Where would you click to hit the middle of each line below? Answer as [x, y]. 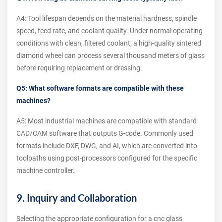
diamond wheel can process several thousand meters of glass [111, 56]
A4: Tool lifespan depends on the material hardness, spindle [107, 19]
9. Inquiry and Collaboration [77, 198]
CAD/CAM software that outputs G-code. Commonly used [105, 134]
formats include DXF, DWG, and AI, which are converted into [107, 146]
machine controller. [46, 171]
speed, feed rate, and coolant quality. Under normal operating [110, 31]
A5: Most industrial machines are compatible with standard [107, 121]
